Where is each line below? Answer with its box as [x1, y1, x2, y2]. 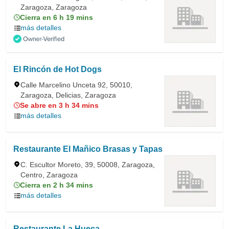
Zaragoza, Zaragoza [20, 3, 87, 11]
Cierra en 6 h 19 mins [20, 13, 93, 21]
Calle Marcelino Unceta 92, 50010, [20, 81, 132, 89]
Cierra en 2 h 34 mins [20, 181, 93, 189]
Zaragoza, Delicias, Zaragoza [20, 91, 116, 99]
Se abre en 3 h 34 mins [20, 101, 99, 109]
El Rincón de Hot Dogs [13, 65, 102, 74]
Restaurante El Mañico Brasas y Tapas [13, 145, 163, 153]
